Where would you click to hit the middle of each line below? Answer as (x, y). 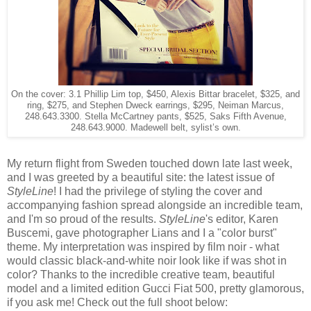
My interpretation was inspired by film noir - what (161, 247)
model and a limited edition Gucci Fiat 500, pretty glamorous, (155, 289)
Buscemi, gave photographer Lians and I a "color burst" (142, 233)
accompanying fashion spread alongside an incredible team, (155, 205)
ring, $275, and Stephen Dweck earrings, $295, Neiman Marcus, (155, 106)
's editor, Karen (242, 219)
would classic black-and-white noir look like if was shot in (147, 261)
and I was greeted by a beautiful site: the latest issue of (141, 178)
